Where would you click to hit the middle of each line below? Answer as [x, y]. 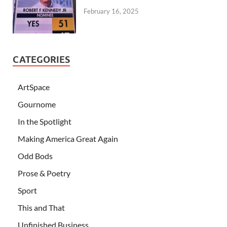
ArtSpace [34, 87]
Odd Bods [35, 156]
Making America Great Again [68, 139]
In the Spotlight [45, 122]
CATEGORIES [41, 60]
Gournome [37, 104]
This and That [41, 208]
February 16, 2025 [111, 11]
